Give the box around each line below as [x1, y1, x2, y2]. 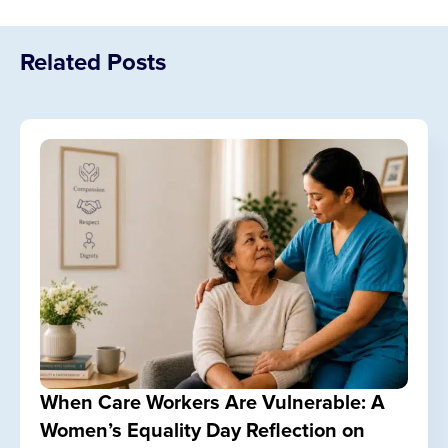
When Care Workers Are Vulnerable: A [40, 391, 385, 415]
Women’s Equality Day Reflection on [40, 419, 365, 443]
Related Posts [20, 48, 166, 77]
